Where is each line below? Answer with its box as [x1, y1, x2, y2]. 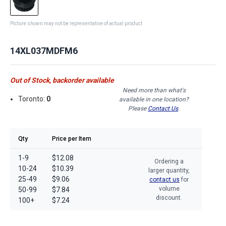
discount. [156, 194, 182, 201]
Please [128, 104, 148, 112]
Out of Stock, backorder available [10, 76, 114, 84]
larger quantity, [148, 166, 190, 174]
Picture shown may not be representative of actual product [10, 20, 142, 26]
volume [158, 185, 180, 192]
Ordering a [154, 157, 184, 165]
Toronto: [18, 95, 47, 103]
